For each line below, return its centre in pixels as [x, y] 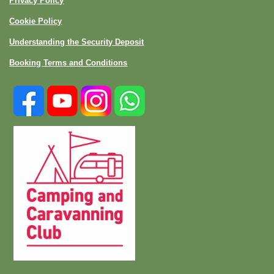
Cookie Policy [36, 21]
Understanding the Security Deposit [77, 42]
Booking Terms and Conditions [68, 62]
